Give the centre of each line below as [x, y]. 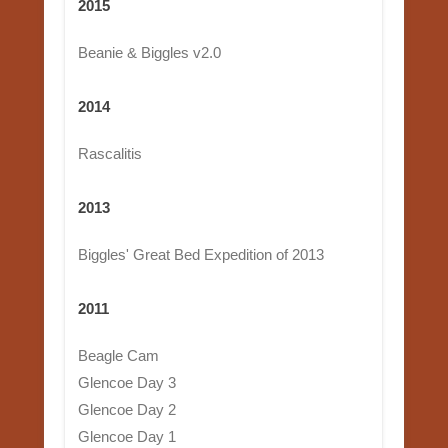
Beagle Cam [118, 355]
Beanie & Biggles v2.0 [149, 52]
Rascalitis [109, 153]
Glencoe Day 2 [126, 409]
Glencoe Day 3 [126, 382]
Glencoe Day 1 [126, 436]
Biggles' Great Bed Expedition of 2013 [200, 254]
